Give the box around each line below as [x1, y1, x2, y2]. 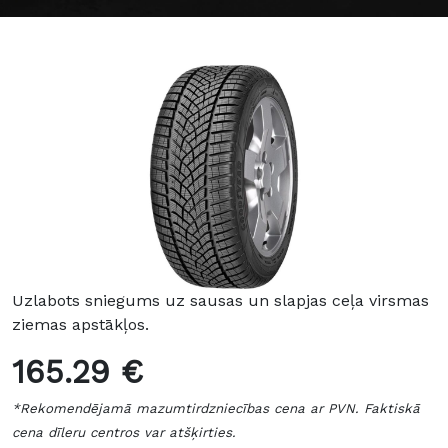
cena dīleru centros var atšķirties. [12, 425, 236, 441]
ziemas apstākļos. [12, 315, 149, 335]
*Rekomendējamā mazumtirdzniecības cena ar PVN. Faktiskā [12, 401, 420, 417]
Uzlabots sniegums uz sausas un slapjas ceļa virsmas [12, 291, 429, 311]
